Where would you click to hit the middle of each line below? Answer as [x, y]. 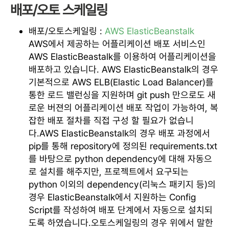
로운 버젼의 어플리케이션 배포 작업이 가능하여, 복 [123, 107]
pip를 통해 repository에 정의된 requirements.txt [123, 146]
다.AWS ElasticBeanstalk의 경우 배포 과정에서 [119, 133]
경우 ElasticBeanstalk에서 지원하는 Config [112, 197]
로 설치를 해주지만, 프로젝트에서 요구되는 [109, 171]
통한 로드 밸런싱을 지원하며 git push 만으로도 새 [122, 95]
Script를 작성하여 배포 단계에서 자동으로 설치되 [121, 210]
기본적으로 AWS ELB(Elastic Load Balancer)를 [121, 82]
